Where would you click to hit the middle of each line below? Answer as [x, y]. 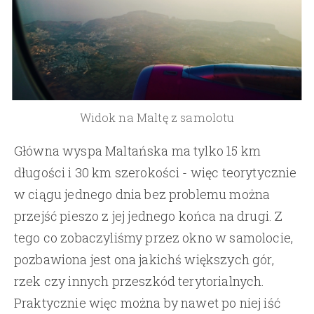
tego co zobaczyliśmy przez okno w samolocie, [154, 237]
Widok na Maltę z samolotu [157, 117]
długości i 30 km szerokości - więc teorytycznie [156, 172]
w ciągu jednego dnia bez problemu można [142, 194]
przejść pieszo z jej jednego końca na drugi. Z [149, 216]
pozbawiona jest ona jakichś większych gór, [144, 259]
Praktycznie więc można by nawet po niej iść [147, 302]
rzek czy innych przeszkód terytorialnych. [139, 281]
